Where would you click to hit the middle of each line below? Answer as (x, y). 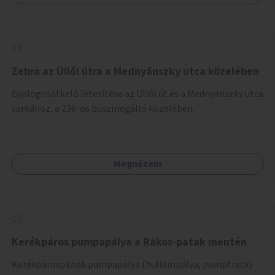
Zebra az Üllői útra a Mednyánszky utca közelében (135, 71)
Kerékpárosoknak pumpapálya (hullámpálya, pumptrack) (132, 264)
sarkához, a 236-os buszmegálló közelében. (103, 108)
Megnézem (137, 164)
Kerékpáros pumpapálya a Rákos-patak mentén (129, 242)
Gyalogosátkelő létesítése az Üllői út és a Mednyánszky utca (137, 94)
